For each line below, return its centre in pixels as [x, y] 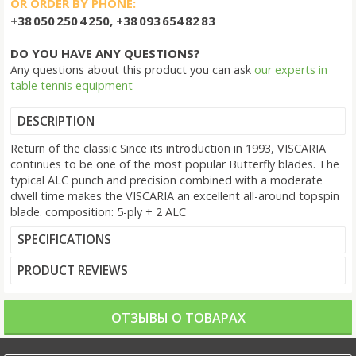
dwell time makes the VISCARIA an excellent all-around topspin [174, 195]
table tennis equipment [71, 86]
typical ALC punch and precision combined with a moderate [166, 180]
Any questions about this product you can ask [132, 70]
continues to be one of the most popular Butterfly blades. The [174, 164]
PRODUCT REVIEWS [72, 270]
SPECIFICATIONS [64, 240]
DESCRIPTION [56, 121]
